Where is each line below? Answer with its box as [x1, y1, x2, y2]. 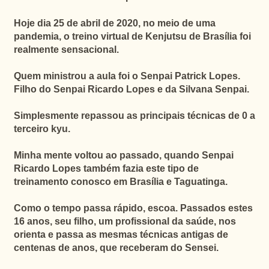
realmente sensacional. [13, 44, 119, 55]
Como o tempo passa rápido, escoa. [13, 203, 180, 213]
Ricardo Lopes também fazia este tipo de [13, 163, 199, 174]
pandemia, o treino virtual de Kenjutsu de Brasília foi [13, 31, 251, 41]
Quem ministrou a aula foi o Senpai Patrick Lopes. [13, 71, 240, 81]
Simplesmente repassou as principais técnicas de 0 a [13, 110, 255, 121]
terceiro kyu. [13, 124, 70, 134]
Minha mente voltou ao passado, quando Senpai [13, 150, 234, 160]
